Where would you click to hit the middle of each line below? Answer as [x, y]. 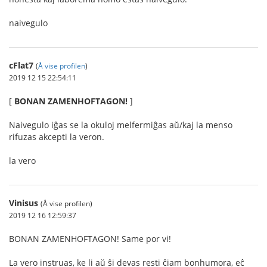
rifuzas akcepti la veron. [57, 137]
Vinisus [24, 203]
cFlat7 [21, 65]
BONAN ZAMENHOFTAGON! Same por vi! [90, 239]
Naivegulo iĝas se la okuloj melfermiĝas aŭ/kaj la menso [121, 125]
